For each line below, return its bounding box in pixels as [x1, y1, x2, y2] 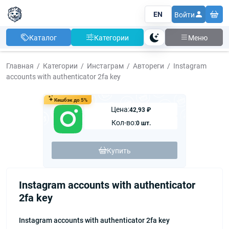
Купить [106, 145, 131, 155]
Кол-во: [111, 118, 136, 127]
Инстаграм [87, 61, 124, 71]
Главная [6, 61, 34, 71]
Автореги [133, 61, 164, 71]
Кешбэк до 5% [54, 96, 87, 103]
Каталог [29, 32, 57, 42]
